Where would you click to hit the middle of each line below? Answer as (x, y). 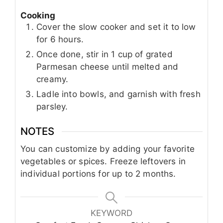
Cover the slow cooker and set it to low (116, 27)
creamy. (53, 79)
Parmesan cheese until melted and (108, 66)
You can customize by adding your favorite (108, 149)
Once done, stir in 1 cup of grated (105, 54)
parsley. (52, 106)
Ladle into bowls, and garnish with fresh (118, 94)
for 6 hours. (60, 39)
